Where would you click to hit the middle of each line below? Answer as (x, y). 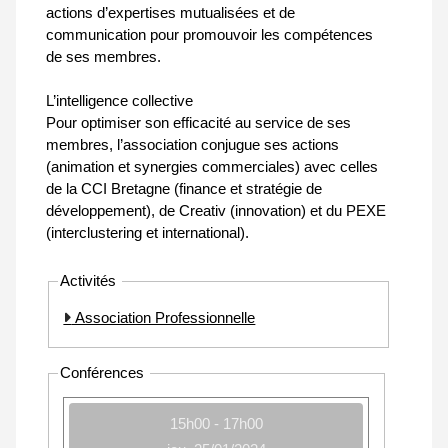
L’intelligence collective (119, 101)
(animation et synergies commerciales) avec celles (212, 167)
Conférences (104, 373)
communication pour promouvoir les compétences (209, 35)
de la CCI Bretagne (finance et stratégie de (184, 189)
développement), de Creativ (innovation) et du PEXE (216, 211)
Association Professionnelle (163, 317)
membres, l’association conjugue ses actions (192, 145)
